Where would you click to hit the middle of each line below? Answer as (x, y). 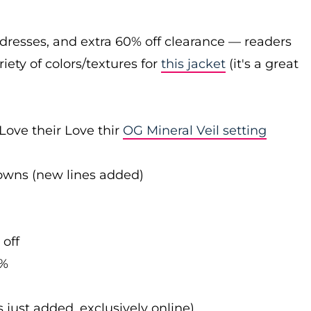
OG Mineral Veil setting (195, 131)
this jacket (193, 64)
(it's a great (262, 64)
